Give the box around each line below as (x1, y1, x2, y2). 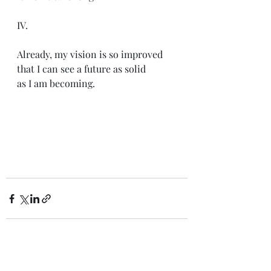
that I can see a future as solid (17, 62, 146, 75)
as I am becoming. (17, 77, 97, 90)
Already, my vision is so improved (17, 48, 163, 60)
